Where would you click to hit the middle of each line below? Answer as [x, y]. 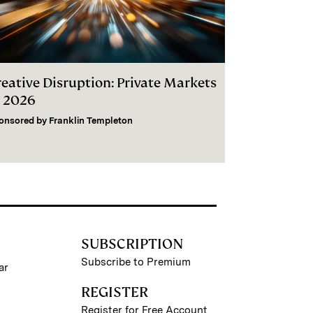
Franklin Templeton [91, 121]
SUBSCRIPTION [132, 244]
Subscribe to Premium [136, 262]
